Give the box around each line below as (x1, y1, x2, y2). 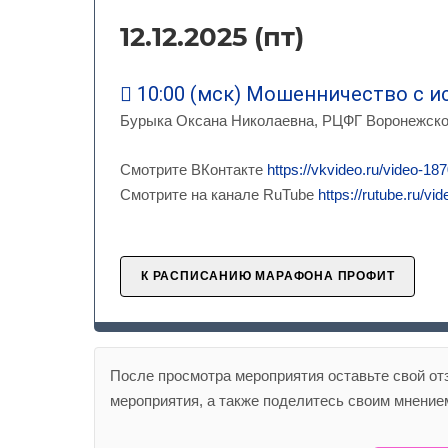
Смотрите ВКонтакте (120, 161, 267, 178)
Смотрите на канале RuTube (120, 186, 318, 203)
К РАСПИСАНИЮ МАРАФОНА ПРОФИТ (141, 269, 395, 283)
